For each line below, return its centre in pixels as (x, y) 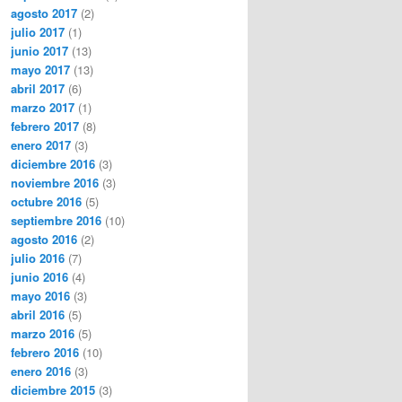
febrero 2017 (45, 126)
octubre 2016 (46, 201)
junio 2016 (39, 276)
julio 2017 (38, 31)
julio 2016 (38, 258)
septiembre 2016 (56, 220)
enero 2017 (41, 144)
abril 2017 (38, 88)
